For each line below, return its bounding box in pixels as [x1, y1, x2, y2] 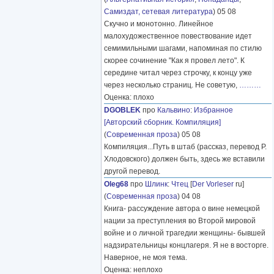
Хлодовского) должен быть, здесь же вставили [104, 155, 265, 164]
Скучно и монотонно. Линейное [104, 20, 213, 29]
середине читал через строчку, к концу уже [104, 68, 252, 78]
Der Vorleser [192, 180, 234, 189]
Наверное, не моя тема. [104, 253, 187, 262]
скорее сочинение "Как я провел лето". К [104, 56, 245, 65]
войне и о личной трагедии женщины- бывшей [104, 229, 265, 238]
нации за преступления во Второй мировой [104, 217, 256, 226]
